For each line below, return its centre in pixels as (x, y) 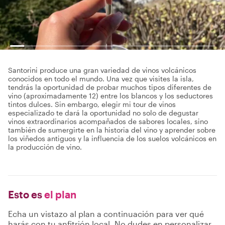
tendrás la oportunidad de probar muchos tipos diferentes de (110, 87)
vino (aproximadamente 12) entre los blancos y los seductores (110, 96)
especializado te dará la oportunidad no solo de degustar (103, 113)
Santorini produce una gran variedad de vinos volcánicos (102, 70)
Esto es (25, 194)
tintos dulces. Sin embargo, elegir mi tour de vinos (92, 104)
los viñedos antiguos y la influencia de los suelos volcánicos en (112, 138)
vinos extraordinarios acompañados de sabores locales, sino (108, 121)
